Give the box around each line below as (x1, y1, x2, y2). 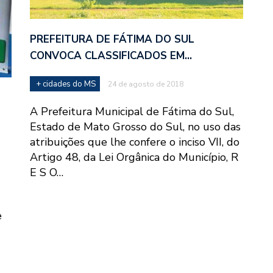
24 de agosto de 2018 (108, 79, 183, 90)
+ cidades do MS (36, 79, 96, 90)
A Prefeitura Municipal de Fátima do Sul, (30, 104, 234, 119)
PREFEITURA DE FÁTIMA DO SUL (30, 32, 194, 47)
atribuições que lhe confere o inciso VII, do (30, 135, 239, 150)
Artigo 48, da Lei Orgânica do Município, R (30, 150, 238, 165)
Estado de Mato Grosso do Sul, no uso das (30, 119, 241, 135)
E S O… (30, 165, 63, 180)
